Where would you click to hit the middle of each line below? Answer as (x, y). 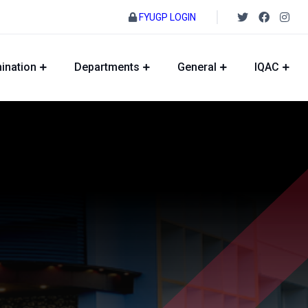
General (197, 67)
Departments (107, 67)
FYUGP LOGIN (167, 17)
